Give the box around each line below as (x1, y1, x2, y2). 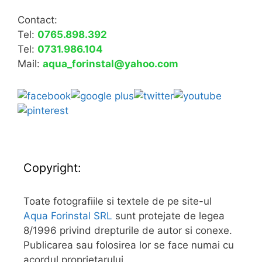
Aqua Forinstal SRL (23, 209, 112, 222)
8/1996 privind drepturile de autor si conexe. (23, 224, 232, 236)
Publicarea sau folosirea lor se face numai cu (23, 239, 234, 251)
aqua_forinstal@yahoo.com (43, 57, 178, 70)
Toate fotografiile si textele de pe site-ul (23, 195, 212, 207)
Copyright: (23, 160, 81, 175)
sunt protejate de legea (112, 209, 225, 222)
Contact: (18, 13, 57, 26)
